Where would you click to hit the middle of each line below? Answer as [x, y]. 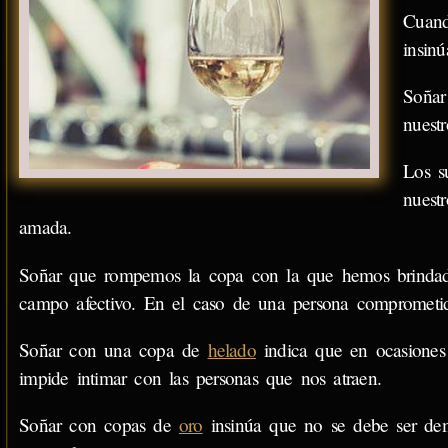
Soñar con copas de [99, 425]
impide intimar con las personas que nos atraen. [200, 377]
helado [231, 349]
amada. [45, 227]
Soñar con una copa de [113, 349]
